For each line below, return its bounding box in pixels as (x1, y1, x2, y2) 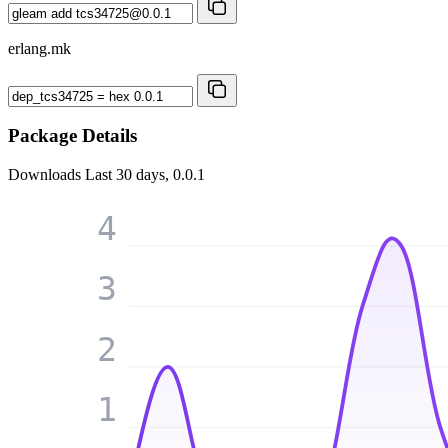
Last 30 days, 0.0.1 (85, 166, 205, 184)
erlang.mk (8, 39, 71, 57)
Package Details (8, 125, 137, 147)
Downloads (8, 166, 85, 184)
